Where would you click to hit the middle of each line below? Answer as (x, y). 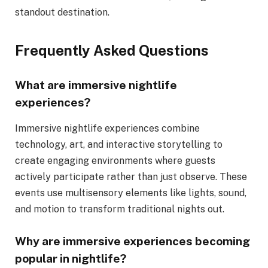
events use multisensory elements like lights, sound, (131, 193)
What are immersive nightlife (96, 85)
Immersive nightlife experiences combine (107, 128)
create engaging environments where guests (115, 160)
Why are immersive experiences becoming (133, 241)
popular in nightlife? (71, 258)
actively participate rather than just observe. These (131, 176)
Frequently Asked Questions (112, 51)
